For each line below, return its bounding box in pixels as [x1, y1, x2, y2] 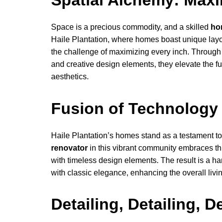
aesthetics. [51, 72, 89, 81]
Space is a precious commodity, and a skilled [51, 23, 211, 32]
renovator [51, 143, 88, 152]
